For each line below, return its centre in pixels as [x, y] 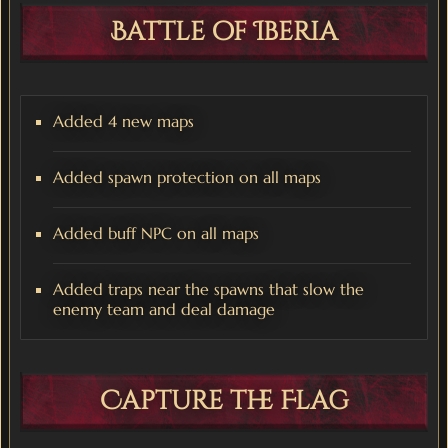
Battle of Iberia [224, 33]
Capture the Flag [224, 402]
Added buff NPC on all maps [156, 233]
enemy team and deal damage [164, 309]
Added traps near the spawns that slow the [208, 289]
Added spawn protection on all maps [187, 177]
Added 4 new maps [123, 121]
